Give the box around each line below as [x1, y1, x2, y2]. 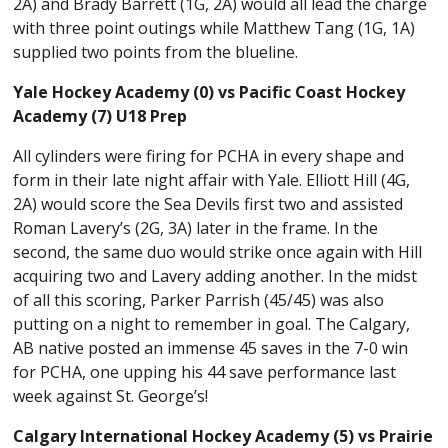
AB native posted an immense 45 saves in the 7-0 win [13, 336, 409, 359]
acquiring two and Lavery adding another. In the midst [13, 264, 418, 287]
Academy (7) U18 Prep [13, 104, 188, 127]
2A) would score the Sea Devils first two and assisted [13, 192, 404, 215]
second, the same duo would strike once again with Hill [13, 240, 423, 263]
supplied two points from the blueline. [13, 40, 307, 63]
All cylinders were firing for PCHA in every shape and [13, 144, 405, 167]
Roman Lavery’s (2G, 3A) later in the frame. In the [13, 216, 379, 239]
